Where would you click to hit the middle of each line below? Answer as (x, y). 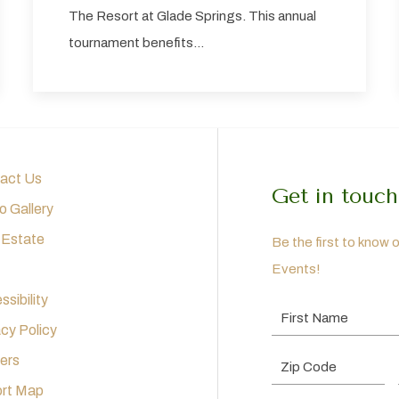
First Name (302, 313)
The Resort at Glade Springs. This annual (193, 16)
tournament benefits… (137, 43)
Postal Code (308, 362)
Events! (296, 269)
